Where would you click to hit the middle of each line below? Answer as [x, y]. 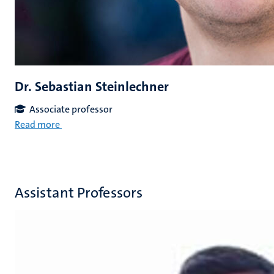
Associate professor [71, 109]
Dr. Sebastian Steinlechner [92, 87]
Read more [37, 124]
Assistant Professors [79, 193]
